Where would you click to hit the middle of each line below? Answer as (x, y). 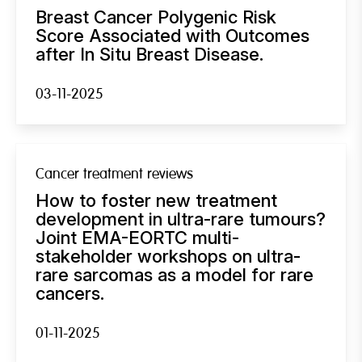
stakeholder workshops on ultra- (168, 256)
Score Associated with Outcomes (173, 35)
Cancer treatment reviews (114, 174)
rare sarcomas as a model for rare (175, 274)
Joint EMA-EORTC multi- (137, 237)
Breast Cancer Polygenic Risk (156, 17)
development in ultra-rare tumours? (181, 219)
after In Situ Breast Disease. (149, 54)
